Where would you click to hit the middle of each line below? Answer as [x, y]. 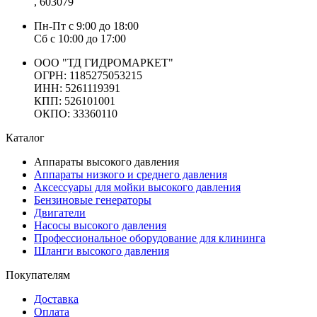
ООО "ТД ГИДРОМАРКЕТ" [104, 62]
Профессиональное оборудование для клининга [150, 238]
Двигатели [60, 212]
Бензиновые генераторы [93, 200]
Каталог [25, 137]
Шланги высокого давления [102, 250]
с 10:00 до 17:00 [87, 38]
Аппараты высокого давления [106, 161]
